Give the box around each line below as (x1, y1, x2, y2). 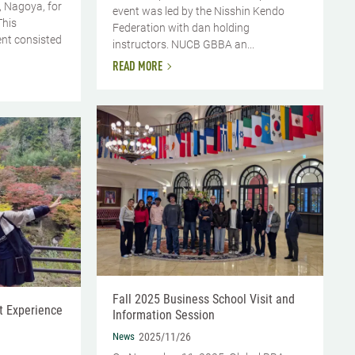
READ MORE (113, 61, 162, 74)
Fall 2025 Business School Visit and (113, 292, 295, 307)
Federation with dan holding (113, 21, 250, 35)
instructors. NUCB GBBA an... (113, 38, 254, 52)
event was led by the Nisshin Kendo (113, 5, 284, 18)
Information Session (113, 307, 215, 323)
